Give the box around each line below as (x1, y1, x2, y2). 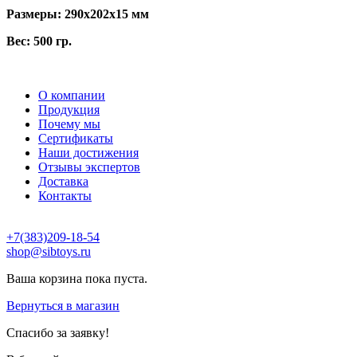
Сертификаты (38, 131, 113, 145)
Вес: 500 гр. (6, 34, 72, 48)
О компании (38, 88, 105, 102)
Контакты (38, 189, 92, 202)
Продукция (38, 103, 100, 116)
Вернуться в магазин (6, 299, 120, 312)
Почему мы (38, 117, 100, 131)
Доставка (38, 175, 88, 188)
